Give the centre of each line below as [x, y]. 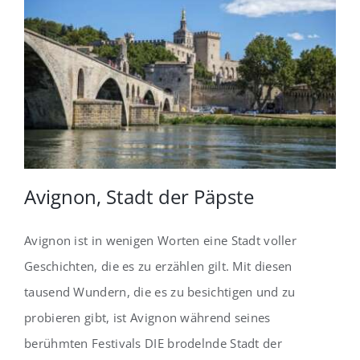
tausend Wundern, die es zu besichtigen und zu [160, 291]
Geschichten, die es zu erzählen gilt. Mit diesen [158, 266]
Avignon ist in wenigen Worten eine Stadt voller [161, 240]
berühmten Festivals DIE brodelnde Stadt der [153, 343]
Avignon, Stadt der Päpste [139, 196]
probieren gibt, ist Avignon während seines [147, 317]
